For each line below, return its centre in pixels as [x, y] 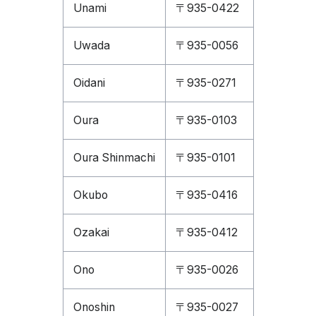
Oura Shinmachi [114, 158]
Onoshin [94, 307]
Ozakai [91, 232]
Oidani [89, 83]
